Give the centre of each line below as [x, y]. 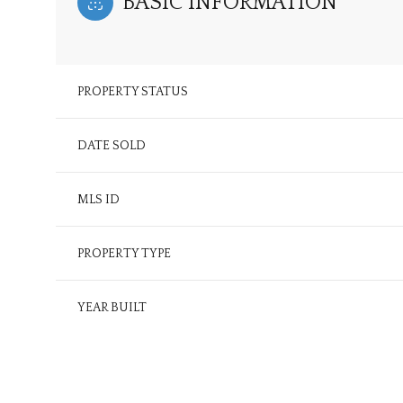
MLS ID [99, 200]
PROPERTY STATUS [133, 92]
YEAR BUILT [112, 308]
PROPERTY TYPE [124, 254]
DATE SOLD [112, 146]
